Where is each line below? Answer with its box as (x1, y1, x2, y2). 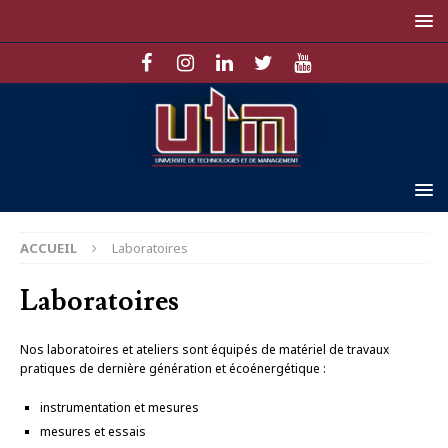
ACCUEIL (20, 238, 77, 257)
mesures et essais (40, 422, 146, 440)
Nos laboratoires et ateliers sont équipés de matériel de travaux (20, 340, 389, 358)
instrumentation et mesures (40, 398, 199, 416)
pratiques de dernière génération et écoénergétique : (20, 359, 326, 377)
